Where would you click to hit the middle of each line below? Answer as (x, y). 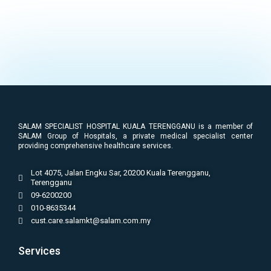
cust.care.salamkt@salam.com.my (91, 221)
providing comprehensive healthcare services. (96, 146)
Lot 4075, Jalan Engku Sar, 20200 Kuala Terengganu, (121, 173)
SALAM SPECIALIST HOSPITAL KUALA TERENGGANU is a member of (135, 127)
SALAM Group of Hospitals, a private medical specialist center (135, 136)
